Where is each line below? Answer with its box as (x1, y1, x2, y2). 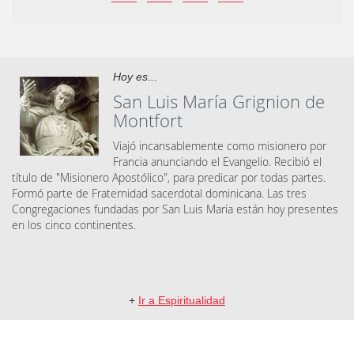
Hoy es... (113, 70, 157, 84)
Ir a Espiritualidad (138, 294, 225, 307)
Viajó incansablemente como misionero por (113, 138, 326, 154)
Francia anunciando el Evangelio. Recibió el (113, 154, 322, 170)
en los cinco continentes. (12, 217, 136, 233)
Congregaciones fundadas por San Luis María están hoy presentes (12, 201, 338, 217)
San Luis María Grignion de (113, 90, 325, 114)
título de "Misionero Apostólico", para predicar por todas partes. (12, 170, 326, 186)
